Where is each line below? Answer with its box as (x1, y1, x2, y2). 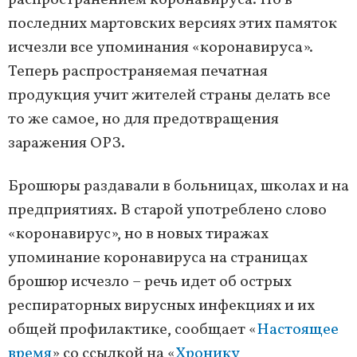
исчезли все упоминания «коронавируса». (8, 37, 313, 60)
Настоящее (257, 319, 339, 342)
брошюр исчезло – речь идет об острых (8, 271, 292, 294)
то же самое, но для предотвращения (8, 108, 279, 131)
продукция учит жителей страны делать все (8, 84, 331, 108)
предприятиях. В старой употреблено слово (8, 199, 327, 222)
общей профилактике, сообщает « (8, 319, 257, 342)
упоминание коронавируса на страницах (8, 247, 308, 270)
